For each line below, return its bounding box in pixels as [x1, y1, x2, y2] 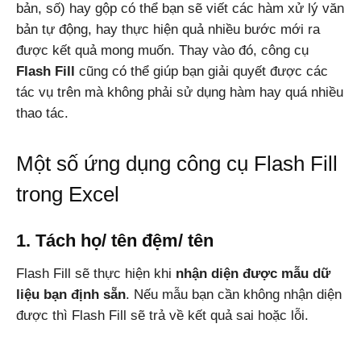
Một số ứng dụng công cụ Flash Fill [16, 151, 338, 176]
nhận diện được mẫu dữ [176, 266, 330, 281]
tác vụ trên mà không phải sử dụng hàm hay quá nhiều [16, 85, 343, 100]
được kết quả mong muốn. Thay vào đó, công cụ [16, 43, 309, 58]
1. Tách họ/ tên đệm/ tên [16, 230, 214, 251]
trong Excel [16, 182, 119, 206]
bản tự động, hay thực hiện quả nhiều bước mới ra [16, 22, 320, 37]
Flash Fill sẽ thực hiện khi [16, 266, 176, 281]
